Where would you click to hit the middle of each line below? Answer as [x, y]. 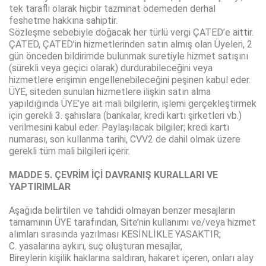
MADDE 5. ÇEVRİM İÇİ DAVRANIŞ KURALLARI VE [113, 175]
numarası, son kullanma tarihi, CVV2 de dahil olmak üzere [125, 140]
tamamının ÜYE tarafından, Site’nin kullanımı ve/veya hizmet [132, 223]
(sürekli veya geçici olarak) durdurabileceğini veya [111, 68]
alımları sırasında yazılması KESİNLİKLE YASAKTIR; [115, 235]
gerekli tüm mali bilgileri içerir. [69, 151]
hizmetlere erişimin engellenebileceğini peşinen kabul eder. [130, 80]
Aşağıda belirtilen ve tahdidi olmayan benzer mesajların [122, 211]
